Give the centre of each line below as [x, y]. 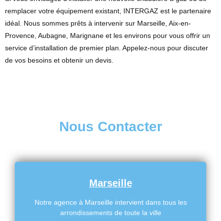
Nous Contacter [110, 127]
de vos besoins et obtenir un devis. [59, 60]
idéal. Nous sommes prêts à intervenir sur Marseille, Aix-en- [98, 23]
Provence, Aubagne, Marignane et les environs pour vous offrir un [108, 36]
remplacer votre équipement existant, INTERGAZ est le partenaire [108, 11]
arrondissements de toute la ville [110, 213]
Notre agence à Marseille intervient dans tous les [110, 203]
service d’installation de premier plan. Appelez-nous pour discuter [107, 48]
